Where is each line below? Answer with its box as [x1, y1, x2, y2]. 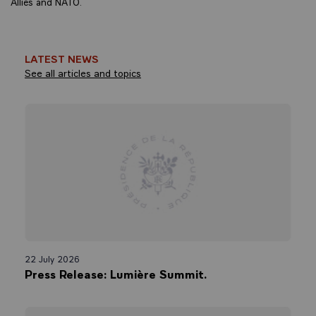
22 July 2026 [25, 252, 80, 265]
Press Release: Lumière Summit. [25, 265, 207, 281]
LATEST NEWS [25, 50, 99, 65]
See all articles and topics [25, 64, 141, 79]
